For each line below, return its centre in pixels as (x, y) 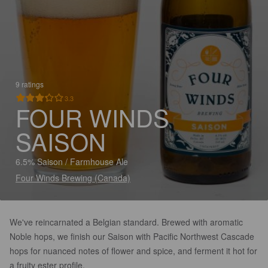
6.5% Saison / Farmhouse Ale (72, 162)
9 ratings (30, 84)
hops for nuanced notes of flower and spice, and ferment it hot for (133, 251)
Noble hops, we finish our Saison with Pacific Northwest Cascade (132, 236)
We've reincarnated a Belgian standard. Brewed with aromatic (126, 222)
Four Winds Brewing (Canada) (73, 178)
